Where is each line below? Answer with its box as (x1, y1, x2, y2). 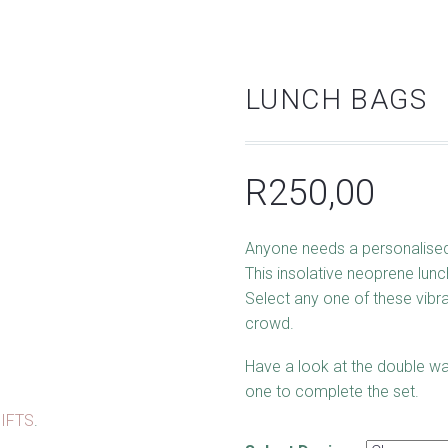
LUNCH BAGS (245, 83, 427, 116)
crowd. (245, 314, 294, 333)
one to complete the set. (245, 381, 419, 401)
